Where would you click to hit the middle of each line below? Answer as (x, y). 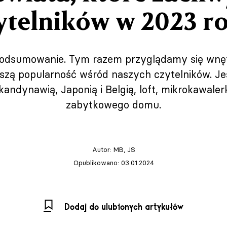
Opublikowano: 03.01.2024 (113, 163)
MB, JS (124, 149)
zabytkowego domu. (113, 105)
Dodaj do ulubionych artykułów (124, 207)
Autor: (103, 149)
